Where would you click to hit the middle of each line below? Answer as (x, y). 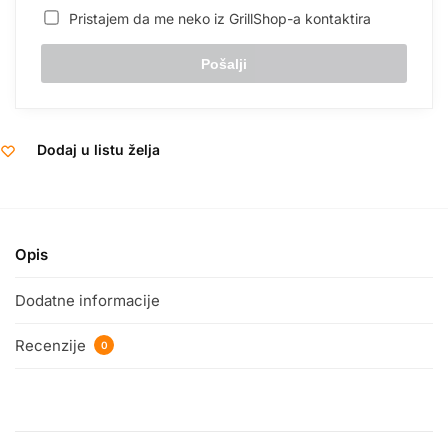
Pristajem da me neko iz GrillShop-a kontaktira (216, 19)
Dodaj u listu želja (98, 150)
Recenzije (52, 345)
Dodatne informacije (87, 300)
